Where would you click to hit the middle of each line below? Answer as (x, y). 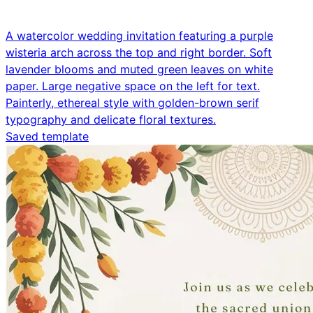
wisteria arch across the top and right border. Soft (139, 52)
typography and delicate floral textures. (111, 119)
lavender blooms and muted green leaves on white (139, 69)
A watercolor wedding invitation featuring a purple (139, 35)
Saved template (47, 136)
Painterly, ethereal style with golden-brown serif (132, 102)
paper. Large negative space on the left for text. (133, 86)
